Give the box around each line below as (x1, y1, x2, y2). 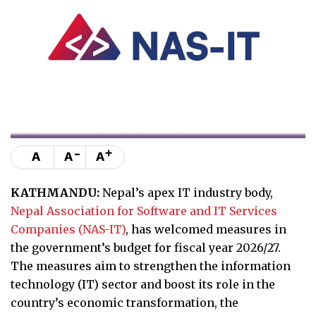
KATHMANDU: (11, 185, 99, 200)
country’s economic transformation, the (11, 295, 238, 310)
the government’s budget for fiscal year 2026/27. (11, 240, 281, 255)
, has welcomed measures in (126, 221, 286, 236)
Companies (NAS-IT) (11, 221, 126, 236)
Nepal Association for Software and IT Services (11, 203, 277, 218)
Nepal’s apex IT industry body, (99, 185, 273, 200)
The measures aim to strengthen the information (11, 258, 291, 273)
